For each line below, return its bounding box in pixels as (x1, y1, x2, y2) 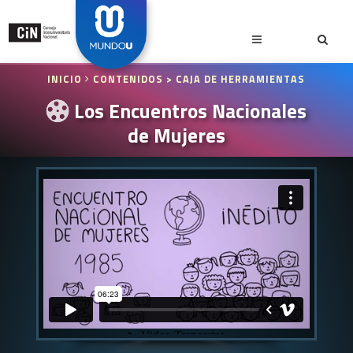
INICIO (47, 72, 86, 87)
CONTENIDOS (93, 72, 164, 87)
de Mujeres (127, 119, 225, 150)
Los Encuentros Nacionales (69, 95, 307, 126)
